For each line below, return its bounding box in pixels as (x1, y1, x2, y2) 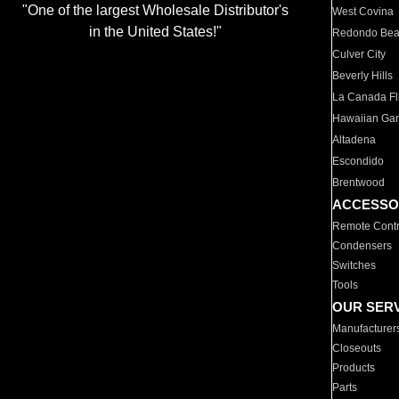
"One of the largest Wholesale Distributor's (21, 3, 289, 19)
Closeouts (332, 342, 382, 354)
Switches (332, 259, 377, 272)
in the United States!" (88, 24, 222, 40)
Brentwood (332, 176, 386, 189)
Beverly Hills (332, 69, 394, 82)
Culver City (332, 48, 387, 61)
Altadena (332, 134, 377, 146)
